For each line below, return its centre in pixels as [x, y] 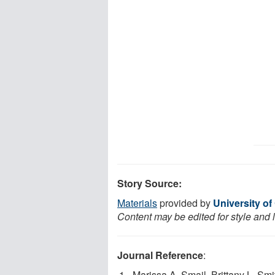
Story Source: [149, 183]
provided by [185, 203]
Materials [137, 203]
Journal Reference [160, 255]
